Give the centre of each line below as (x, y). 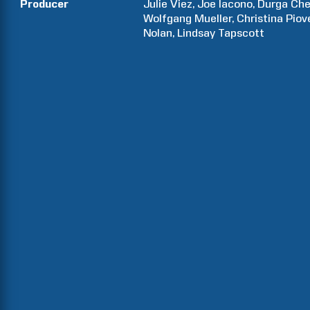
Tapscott (241, 33)
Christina (260, 18)
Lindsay (197, 33)
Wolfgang (168, 18)
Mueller (213, 18)
